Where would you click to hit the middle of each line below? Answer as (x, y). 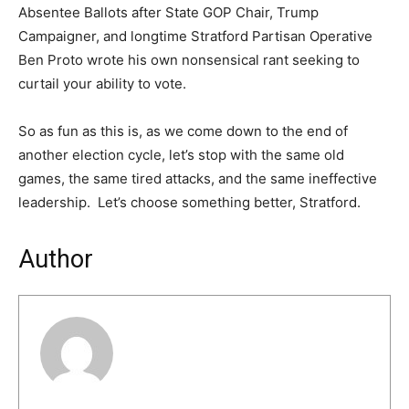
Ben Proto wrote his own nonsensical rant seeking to (189, 60)
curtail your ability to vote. (102, 84)
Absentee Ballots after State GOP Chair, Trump (168, 13)
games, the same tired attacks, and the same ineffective (198, 179)
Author (56, 260)
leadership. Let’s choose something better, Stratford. (189, 203)
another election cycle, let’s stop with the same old (181, 155)
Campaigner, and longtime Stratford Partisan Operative (195, 37)
